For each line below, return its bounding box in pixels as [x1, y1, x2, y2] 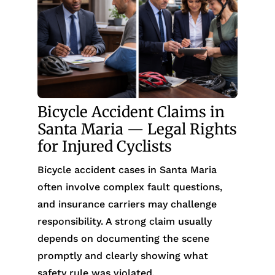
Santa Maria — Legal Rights [37, 120, 237, 139]
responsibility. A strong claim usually [37, 215, 212, 228]
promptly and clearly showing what [37, 250, 208, 262]
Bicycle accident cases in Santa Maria [37, 164, 217, 176]
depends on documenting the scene [37, 233, 209, 245]
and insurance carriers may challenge [37, 198, 217, 211]
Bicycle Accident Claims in [37, 103, 225, 122]
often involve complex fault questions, [37, 181, 222, 193]
